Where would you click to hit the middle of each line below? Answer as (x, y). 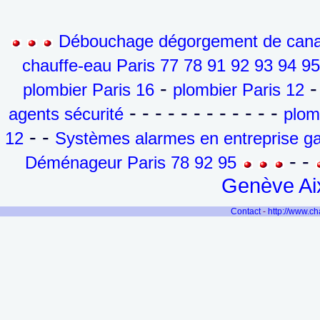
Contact (246, 211)
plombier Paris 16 (89, 90)
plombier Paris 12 (239, 90)
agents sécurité (66, 114)
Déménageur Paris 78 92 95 (131, 162)
